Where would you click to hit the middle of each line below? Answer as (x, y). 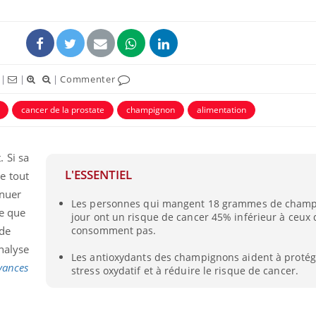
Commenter (89, 79)
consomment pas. (114, 231)
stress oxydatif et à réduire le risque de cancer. (185, 270)
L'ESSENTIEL (98, 175)
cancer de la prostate (63, 109)
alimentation (221, 109)
